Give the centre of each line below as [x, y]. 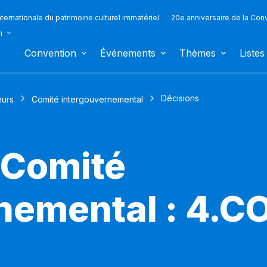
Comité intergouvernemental [87, 99]
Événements [128, 53]
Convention [50, 53]
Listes [252, 53]
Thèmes [198, 53]
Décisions [180, 98]
